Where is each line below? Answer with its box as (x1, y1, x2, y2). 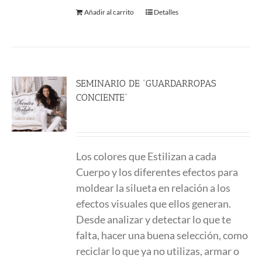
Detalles (154, 8, 179, 16)
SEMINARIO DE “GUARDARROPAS (76, 78, 216, 89)
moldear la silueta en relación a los (76, 181, 231, 194)
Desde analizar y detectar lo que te (76, 213, 232, 226)
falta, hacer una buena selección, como (76, 229, 249, 242)
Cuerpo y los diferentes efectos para (76, 166, 239, 178)
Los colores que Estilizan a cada (76, 150, 217, 163)
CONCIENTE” (76, 92, 128, 103)
